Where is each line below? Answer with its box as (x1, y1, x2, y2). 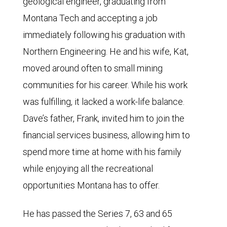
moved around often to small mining (23, 62, 163, 74)
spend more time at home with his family (23, 146, 181, 158)
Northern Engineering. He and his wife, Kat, (23, 46, 188, 57)
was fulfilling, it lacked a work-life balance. (23, 96, 184, 107)
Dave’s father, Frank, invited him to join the (23, 112, 184, 124)
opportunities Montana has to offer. (23, 179, 160, 191)
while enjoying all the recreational (23, 163, 153, 174)
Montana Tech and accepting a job (23, 12, 158, 24)
